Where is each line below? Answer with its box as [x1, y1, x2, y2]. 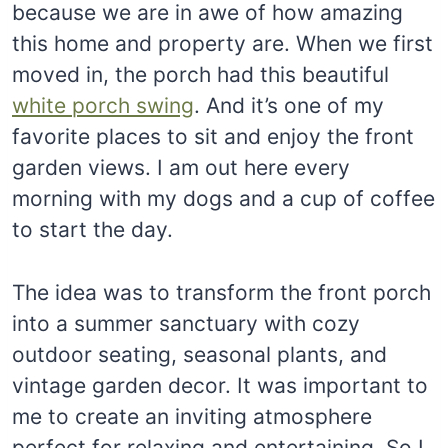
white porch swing [12, 92, 194, 118]
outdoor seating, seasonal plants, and [12, 341, 387, 367]
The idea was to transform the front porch [12, 279, 431, 305]
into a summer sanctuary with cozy [12, 310, 360, 336]
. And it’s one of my [194, 92, 384, 118]
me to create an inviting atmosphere [12, 403, 372, 429]
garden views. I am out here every [12, 154, 350, 180]
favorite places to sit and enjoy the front [12, 123, 414, 149]
